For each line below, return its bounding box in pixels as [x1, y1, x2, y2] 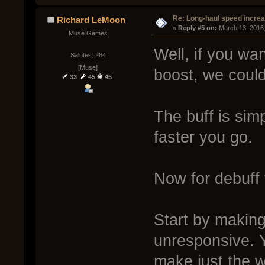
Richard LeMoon [57, 14, 126, 25]
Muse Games [68, 29, 108, 37]
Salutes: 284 [70, 51, 106, 59]
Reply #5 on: [177, 24, 217, 31]
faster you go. [153, 128, 253, 147]
